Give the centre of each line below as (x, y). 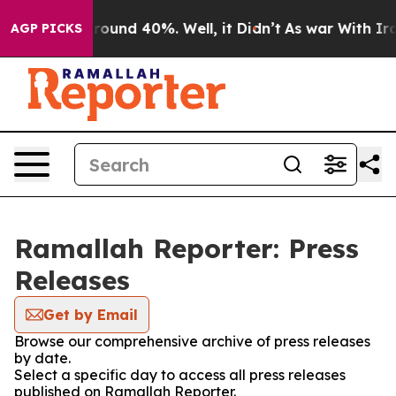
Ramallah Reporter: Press (187, 248)
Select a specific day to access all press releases (180, 375)
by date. (42, 358)
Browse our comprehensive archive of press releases (192, 341)
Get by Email (91, 315)
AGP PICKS (46, 28)
